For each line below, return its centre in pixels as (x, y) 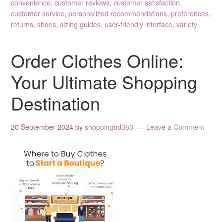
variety (187, 24)
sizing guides (81, 24)
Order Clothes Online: (97, 60)
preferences (190, 13)
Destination (56, 103)
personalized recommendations (118, 13)
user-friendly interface (139, 24)
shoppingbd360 (109, 127)
